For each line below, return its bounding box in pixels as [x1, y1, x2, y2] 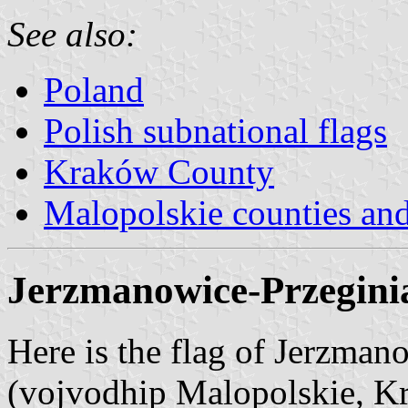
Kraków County [44, 151, 274, 191]
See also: [7, 14, 138, 54]
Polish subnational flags [44, 110, 387, 150]
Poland [44, 69, 144, 109]
